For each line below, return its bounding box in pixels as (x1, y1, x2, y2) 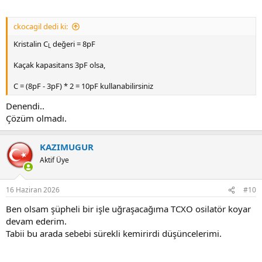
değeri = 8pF (51, 39, 95, 50)
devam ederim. (6, 215, 67, 227)
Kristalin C (13, 39, 48, 50)
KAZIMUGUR (40, 140, 94, 153)
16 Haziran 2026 (6, 185, 60, 195)
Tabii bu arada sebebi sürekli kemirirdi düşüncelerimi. (6, 227, 222, 240)
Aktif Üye (40, 154, 69, 165)
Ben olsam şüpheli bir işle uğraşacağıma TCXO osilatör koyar (6, 203, 251, 215)
